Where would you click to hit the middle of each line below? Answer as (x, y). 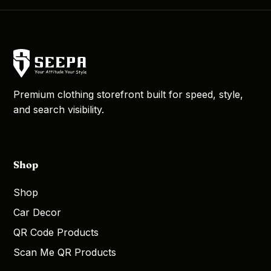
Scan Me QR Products (65, 252)
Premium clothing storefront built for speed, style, (129, 95)
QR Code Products (56, 232)
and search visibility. (59, 110)
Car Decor (38, 212)
